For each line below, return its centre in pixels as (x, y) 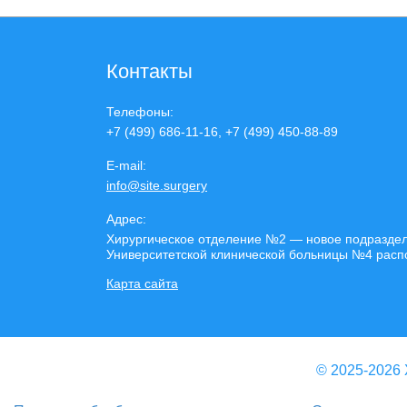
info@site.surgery (157, 185)
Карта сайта (142, 283)
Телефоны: (140, 112)
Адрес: (126, 219)
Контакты (149, 71)
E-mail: (126, 165)
